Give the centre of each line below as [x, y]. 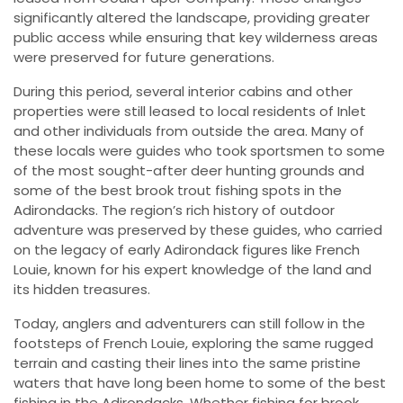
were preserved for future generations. [144, 58]
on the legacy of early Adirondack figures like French [187, 250]
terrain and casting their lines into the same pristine [187, 363]
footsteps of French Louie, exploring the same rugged [193, 344]
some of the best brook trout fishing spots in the [178, 191]
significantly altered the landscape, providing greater [192, 18]
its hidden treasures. [82, 290]
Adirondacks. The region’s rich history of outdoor [174, 210]
